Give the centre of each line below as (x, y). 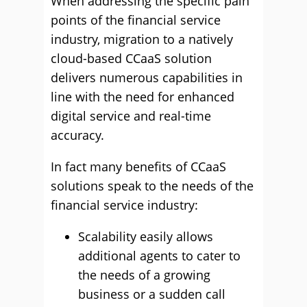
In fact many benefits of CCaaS (138, 167)
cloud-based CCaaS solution (131, 58)
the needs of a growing (144, 275)
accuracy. (77, 135)
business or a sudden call (152, 294)
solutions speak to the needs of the (152, 186)
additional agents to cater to (159, 256)
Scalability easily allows (146, 236)
